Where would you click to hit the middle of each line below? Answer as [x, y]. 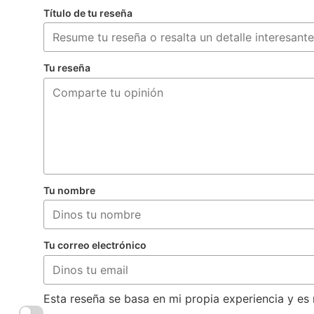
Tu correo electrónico [95, 245]
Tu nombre [69, 190]
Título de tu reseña [88, 13]
